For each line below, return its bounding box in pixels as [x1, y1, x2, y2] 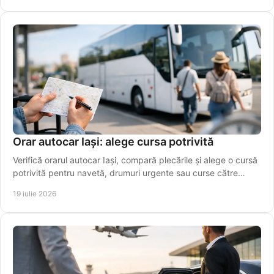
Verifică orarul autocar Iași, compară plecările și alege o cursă [13, 154, 257, 165]
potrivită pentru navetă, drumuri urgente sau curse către [13, 167, 238, 178]
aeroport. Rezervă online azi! [13, 180, 127, 191]
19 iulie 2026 [13, 188, 56, 198]
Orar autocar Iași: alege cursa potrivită [13, 135, 213, 148]
